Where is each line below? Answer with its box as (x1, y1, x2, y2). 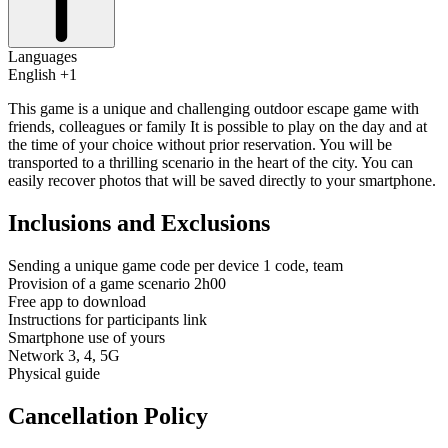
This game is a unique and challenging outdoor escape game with (8, 99, 419, 117)
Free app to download (8, 292, 146, 310)
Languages (8, 47, 77, 65)
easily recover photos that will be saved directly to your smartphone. (8, 171, 436, 189)
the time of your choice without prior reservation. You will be (8, 135, 392, 153)
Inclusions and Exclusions (8, 209, 270, 236)
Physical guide (8, 364, 100, 382)
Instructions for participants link (8, 310, 207, 328)
